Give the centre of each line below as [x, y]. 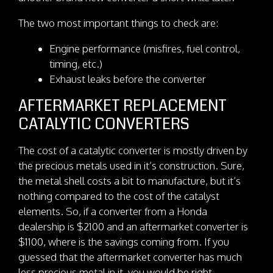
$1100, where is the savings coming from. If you [124, 241]
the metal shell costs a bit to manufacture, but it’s [129, 180]
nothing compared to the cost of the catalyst [119, 196]
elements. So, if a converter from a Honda [113, 211]
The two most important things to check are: [118, 23]
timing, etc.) [76, 63]
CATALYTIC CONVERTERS [104, 124]
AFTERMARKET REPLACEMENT [122, 106]
